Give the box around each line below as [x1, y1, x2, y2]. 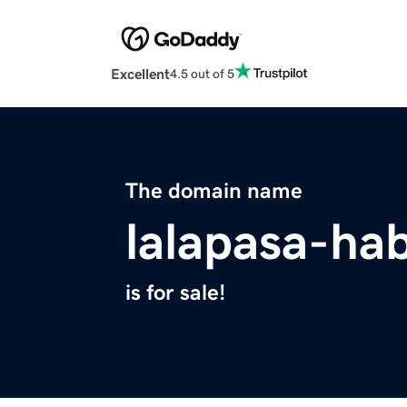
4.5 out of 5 [170, 66, 234, 80]
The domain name [125, 180, 303, 203]
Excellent [111, 66, 170, 82]
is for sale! [125, 282, 225, 304]
